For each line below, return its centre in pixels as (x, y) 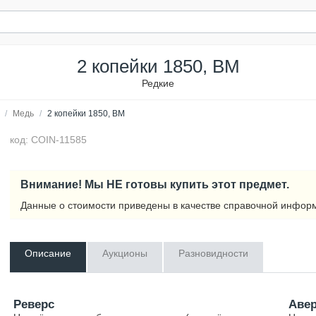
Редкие (158, 83)
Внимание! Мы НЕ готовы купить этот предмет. (155, 184)
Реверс (34, 304)
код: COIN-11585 (49, 140)
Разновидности (214, 253)
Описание (48, 253)
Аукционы (125, 253)
